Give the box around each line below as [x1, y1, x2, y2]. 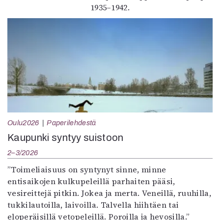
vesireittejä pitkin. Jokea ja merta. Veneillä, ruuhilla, [7, 188, 211, 198]
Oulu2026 [7, 119, 39, 127]
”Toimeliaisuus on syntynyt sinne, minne [7, 164, 166, 175]
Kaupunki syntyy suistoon [7, 132, 124, 143]
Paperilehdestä [47, 119, 96, 127]
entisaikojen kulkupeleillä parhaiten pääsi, [7, 176, 175, 187]
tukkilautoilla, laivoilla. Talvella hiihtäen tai [7, 199, 179, 210]
